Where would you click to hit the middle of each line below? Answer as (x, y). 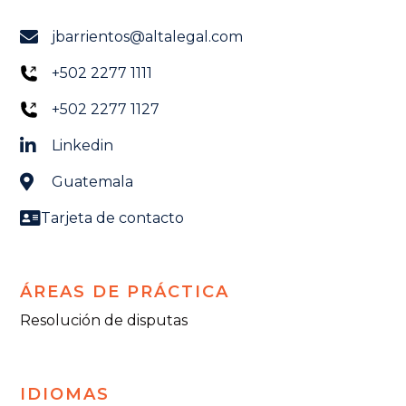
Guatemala (92, 182)
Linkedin (82, 146)
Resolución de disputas (104, 321)
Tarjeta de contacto (112, 218)
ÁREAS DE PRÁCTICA (125, 292)
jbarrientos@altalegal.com (147, 37)
